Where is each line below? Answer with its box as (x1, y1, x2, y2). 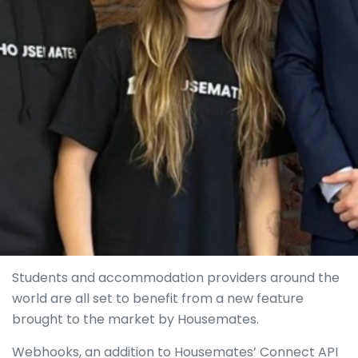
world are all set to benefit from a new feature (12, 288, 304, 308)
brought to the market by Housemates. (12, 309, 262, 328)
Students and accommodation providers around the (12, 268, 340, 287)
